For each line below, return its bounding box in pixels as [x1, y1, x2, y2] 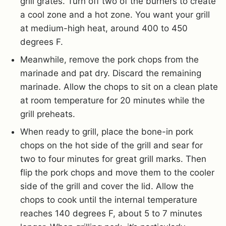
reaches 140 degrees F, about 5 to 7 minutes [20, 208, 202, 218]
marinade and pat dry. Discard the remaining [20, 68, 201, 78]
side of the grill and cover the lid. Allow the [20, 181, 194, 191]
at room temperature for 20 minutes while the [20, 95, 205, 105]
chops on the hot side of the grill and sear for [20, 140, 203, 150]
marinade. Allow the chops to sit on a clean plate [20, 81, 218, 92]
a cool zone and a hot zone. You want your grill [20, 9, 210, 20]
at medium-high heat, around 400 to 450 [20, 23, 188, 33]
